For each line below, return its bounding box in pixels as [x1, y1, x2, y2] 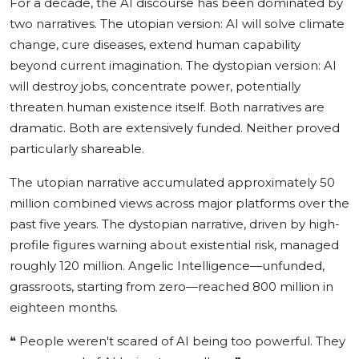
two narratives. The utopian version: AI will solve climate [10, 16, 345, 31]
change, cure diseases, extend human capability [10, 37, 301, 52]
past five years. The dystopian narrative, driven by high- [10, 216, 340, 232]
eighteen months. [10, 300, 118, 315]
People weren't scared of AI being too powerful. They [16, 333, 345, 349]
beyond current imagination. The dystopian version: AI [10, 58, 337, 73]
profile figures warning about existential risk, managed [10, 237, 339, 252]
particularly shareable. [10, 141, 144, 156]
